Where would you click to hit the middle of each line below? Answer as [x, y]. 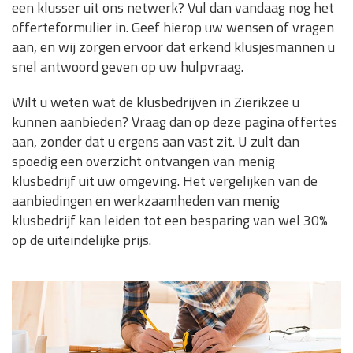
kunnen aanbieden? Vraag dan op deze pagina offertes [175, 122]
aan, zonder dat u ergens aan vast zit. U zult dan [156, 142]
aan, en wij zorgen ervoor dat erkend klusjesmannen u [173, 47]
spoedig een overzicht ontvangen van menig [143, 162]
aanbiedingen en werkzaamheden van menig [146, 201]
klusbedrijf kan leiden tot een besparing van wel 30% [170, 221]
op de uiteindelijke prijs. [82, 240]
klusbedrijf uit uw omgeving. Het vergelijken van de [165, 181]
